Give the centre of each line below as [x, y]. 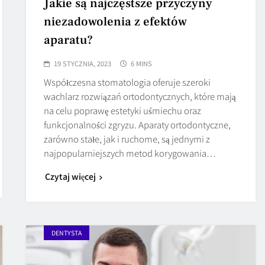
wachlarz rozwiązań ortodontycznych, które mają [140, 96]
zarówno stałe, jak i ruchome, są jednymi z [127, 138]
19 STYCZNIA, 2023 [83, 63]
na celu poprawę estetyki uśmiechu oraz [123, 110]
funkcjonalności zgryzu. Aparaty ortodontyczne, [138, 124]
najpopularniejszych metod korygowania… [130, 153]
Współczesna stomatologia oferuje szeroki [127, 82]
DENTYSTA [67, 232]
